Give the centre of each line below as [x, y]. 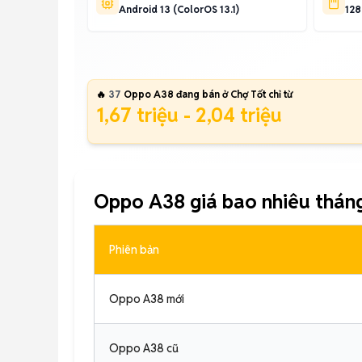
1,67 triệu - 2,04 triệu [189, 115]
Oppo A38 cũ [144, 348]
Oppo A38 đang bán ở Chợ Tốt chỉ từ [207, 94]
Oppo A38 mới [147, 299]
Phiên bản [134, 250]
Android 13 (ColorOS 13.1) [179, 9]
